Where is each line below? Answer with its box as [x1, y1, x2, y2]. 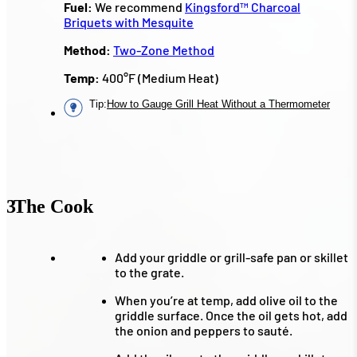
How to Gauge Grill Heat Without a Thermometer [107, 97, 330, 110]
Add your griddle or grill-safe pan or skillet [115, 249, 348, 265]
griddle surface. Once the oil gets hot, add [115, 307, 347, 323]
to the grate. [115, 264, 184, 280]
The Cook [14, 195, 93, 217]
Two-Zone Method [113, 41, 214, 57]
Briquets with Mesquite [64, 14, 194, 29]
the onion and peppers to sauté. [115, 322, 292, 338]
